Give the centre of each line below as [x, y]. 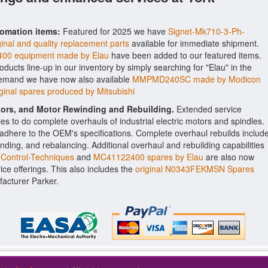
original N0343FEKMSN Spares [195, 169]
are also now [229, 157]
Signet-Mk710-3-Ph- [206, 31]
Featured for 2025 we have [114, 31]
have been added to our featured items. [185, 55]
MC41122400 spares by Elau [148, 157]
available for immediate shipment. [194, 43]
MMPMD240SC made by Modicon [197, 79]
